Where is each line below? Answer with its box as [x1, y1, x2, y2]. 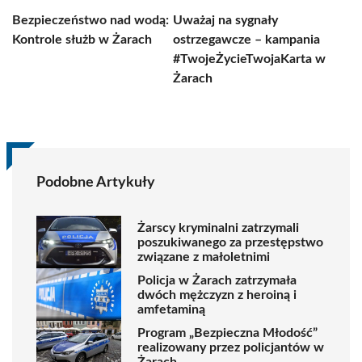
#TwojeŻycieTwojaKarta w [173, 53, 326, 65]
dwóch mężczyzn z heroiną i [137, 288, 297, 301]
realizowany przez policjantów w [137, 340, 324, 354]
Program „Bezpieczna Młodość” [137, 326, 318, 339]
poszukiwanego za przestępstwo [137, 235, 323, 249]
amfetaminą [137, 302, 205, 316]
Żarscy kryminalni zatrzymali [137, 221, 299, 234]
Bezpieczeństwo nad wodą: [12, 14, 169, 27]
